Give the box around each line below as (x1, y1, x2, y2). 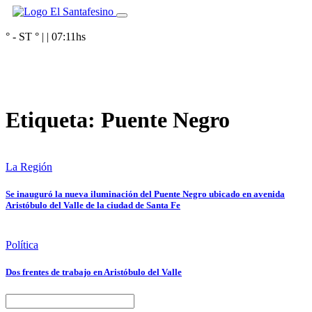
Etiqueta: (6, 107, 101, 133)
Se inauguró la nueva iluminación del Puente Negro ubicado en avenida (6, 189, 285, 200)
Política (6, 239, 38, 251)
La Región (6, 160, 52, 173)
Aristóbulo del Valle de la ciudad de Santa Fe (6, 200, 180, 211)
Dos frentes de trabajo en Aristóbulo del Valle (6, 267, 182, 278)
